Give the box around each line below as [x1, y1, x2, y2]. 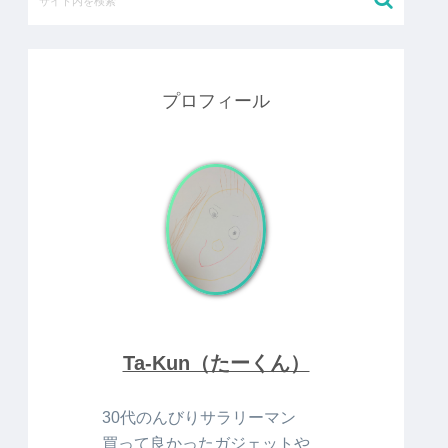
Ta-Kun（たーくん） [122, 352, 310, 375]
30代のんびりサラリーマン [102, 407, 296, 426]
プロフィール [162, 91, 270, 112]
